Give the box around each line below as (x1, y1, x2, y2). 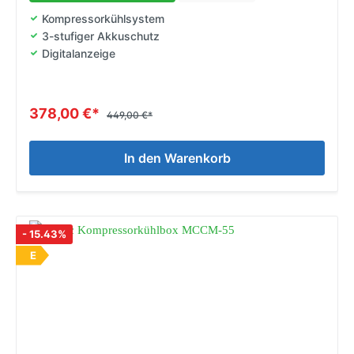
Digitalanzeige (42, 46, 115, 60)
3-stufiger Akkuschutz (42, 28, 160, 43)
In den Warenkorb (123, 149, 231, 166)
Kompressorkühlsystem (42, 11, 164, 25)
